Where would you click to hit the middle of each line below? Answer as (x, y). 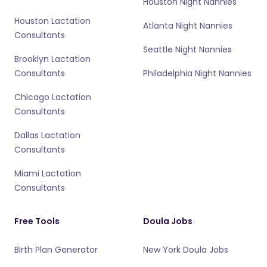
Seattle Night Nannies (187, 49)
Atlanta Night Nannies (188, 26)
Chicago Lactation (53, 97)
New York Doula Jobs (186, 250)
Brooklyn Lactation (52, 59)
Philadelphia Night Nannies (197, 73)
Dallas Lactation (47, 135)
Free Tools (37, 221)
